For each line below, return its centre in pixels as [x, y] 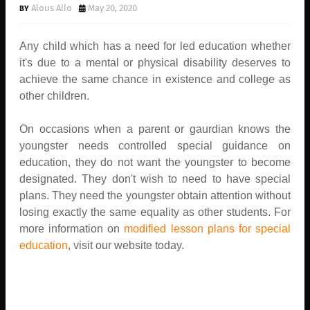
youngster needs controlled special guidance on [155, 145]
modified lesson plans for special [208, 228]
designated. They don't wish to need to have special [155, 179]
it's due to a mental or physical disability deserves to [155, 62]
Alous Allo [52, 8]
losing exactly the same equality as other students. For [155, 212]
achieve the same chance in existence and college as [155, 79]
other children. [56, 95]
